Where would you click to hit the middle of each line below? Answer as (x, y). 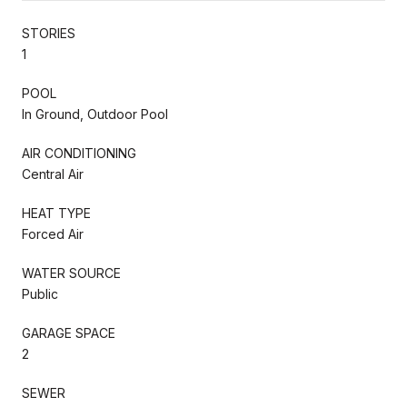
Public (40, 293)
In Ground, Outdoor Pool (95, 114)
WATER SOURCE (71, 273)
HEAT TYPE (56, 213)
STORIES (49, 33)
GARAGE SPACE (69, 333)
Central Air (53, 174)
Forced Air (53, 233)
